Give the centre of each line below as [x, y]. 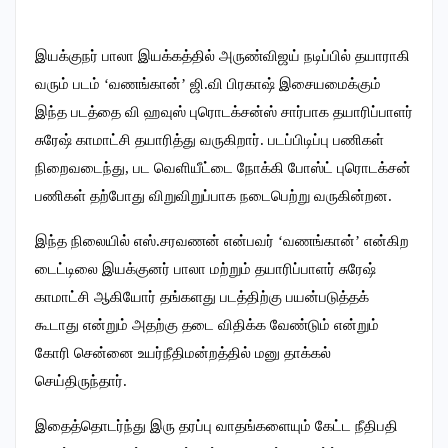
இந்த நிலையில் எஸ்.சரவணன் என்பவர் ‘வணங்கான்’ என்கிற [222, 240]
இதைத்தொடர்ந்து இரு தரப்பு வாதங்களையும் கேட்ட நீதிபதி [216, 425]
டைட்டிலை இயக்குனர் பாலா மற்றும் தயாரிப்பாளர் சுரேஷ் [205, 268]
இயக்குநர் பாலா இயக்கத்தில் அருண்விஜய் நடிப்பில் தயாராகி [222, 55]
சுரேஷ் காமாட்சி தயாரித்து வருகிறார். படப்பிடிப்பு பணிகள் [209, 139]
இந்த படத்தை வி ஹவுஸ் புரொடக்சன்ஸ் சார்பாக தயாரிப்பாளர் [224, 111]
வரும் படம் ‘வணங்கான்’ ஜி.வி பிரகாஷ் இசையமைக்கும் [208, 83]
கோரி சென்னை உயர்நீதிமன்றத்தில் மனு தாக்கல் [183, 352]
